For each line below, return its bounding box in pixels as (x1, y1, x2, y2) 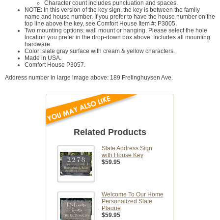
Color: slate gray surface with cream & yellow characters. (25, 48, 175, 55)
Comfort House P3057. (25, 61, 85, 69)
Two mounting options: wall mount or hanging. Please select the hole (25, 27, 207, 34)
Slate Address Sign (101, 145, 152, 152)
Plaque (101, 205, 121, 212)
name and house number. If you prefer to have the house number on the (25, 13, 215, 21)
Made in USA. (25, 55, 61, 62)
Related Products (74, 127, 146, 137)
